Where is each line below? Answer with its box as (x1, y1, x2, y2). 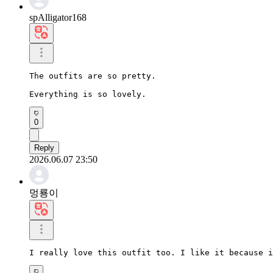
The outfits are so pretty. (29, 71, 156, 80)
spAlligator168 (29, 12, 87, 23)
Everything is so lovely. (29, 89, 146, 99)
